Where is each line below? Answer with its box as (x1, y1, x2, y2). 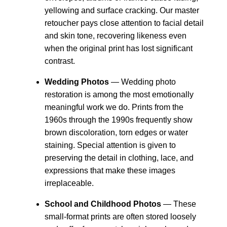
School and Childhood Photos (45, 199, 161, 208)
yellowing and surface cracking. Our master (45, 6, 199, 15)
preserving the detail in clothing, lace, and (45, 153, 194, 162)
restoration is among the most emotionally (45, 90, 194, 99)
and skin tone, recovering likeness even (45, 31, 186, 40)
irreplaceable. (45, 178, 94, 187)
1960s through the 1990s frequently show (45, 115, 193, 124)
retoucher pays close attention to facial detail (45, 18, 204, 27)
